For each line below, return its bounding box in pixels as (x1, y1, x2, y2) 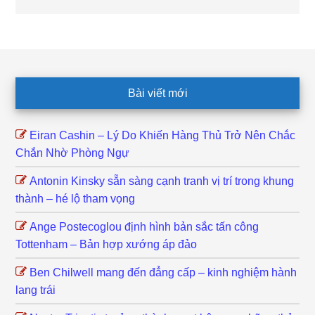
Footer (15, 80, 65, 100)
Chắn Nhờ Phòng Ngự (15, 146, 130, 159)
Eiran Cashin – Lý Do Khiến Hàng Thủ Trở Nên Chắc (30, 129, 296, 141)
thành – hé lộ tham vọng (15, 192, 136, 205)
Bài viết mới (127, 86, 188, 99)
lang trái (15, 283, 56, 296)
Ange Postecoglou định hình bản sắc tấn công (30, 220, 259, 233)
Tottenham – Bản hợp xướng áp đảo (15, 238, 198, 250)
